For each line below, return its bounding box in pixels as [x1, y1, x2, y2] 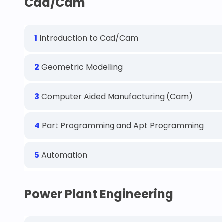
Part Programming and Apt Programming [40, 120, 204, 131]
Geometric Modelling [39, 61, 123, 73]
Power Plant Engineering [24, 186, 173, 202]
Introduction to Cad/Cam [37, 32, 138, 44]
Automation [39, 149, 87, 161]
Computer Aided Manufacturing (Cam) [39, 91, 193, 102]
